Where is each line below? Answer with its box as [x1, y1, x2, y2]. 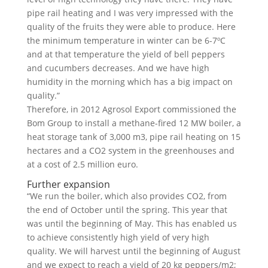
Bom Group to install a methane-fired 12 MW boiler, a [26, 117, 241, 129]
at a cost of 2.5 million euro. [26, 159, 138, 170]
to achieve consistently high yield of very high [26, 232, 209, 243]
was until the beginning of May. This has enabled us [26, 218, 237, 229]
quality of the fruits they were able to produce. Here [26, 21, 236, 32]
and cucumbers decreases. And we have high [26, 62, 209, 74]
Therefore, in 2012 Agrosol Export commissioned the [26, 103, 236, 115]
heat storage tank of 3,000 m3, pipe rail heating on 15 [26, 131, 240, 142]
